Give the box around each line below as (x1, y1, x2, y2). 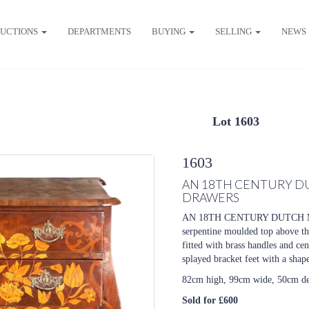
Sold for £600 (182, 295, 238, 306)
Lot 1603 (212, 114, 259, 128)
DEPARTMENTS (67, 26, 131, 37)
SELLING (215, 26, 254, 37)
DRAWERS (182, 190, 239, 205)
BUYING (151, 26, 188, 37)
